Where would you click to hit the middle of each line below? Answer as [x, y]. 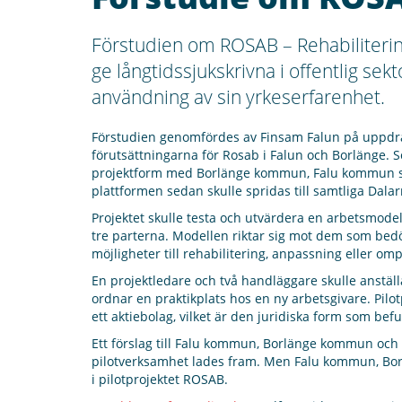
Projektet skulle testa [156, 218]
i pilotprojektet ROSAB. [160, 379]
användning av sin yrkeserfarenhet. [238, 97]
